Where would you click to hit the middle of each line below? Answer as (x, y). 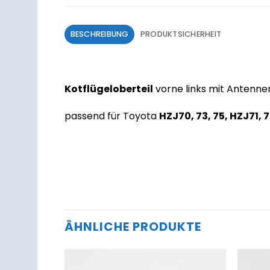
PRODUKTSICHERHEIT (181, 34)
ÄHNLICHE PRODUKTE (133, 226)
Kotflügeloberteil (109, 89)
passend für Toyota (112, 116)
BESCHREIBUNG (99, 34)
